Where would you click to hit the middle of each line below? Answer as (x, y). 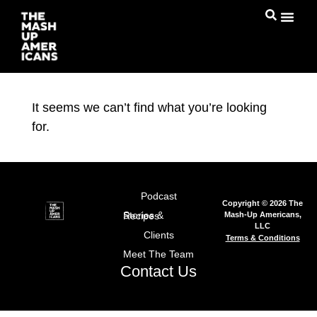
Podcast (158, 196)
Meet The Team (158, 254)
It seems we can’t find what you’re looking (149, 107)
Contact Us (158, 272)
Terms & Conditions (263, 238)
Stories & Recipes (141, 216)
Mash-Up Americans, (263, 214)
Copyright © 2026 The (263, 203)
